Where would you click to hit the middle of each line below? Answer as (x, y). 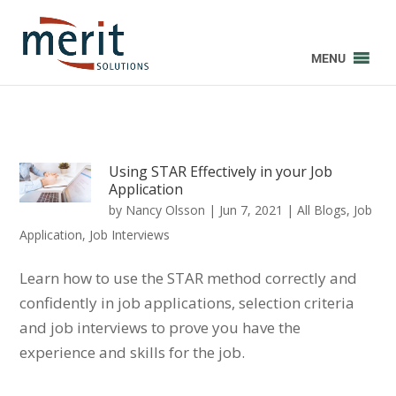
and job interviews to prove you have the (160, 327)
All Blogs (322, 209)
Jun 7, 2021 (251, 209)
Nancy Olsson (166, 209)
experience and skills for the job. (133, 352)
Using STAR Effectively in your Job (221, 171)
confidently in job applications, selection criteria (187, 302)
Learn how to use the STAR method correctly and (189, 278)
